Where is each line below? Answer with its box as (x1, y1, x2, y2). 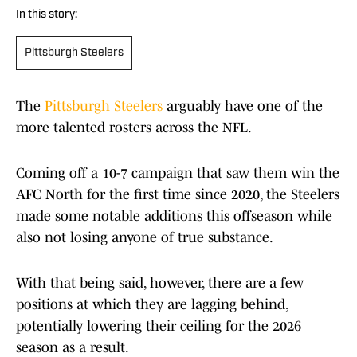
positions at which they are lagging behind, (16, 296, 288, 313)
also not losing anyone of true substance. (16, 229, 273, 246)
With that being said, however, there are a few (16, 275, 304, 292)
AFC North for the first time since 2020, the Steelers (16, 186, 339, 203)
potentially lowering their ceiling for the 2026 (16, 318, 301, 335)
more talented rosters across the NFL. (16, 120, 252, 136)
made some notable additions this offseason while (16, 208, 332, 225)
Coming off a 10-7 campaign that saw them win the (16, 165, 339, 182)
